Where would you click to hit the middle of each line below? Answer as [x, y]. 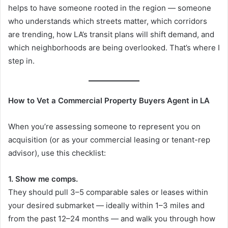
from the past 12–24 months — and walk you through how [112, 219]
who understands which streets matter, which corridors [108, 21]
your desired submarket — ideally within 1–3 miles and [106, 206]
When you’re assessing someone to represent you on [104, 127]
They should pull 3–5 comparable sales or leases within [108, 192]
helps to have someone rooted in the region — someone [110, 8]
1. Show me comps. [43, 179]
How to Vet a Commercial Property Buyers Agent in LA [109, 101]
